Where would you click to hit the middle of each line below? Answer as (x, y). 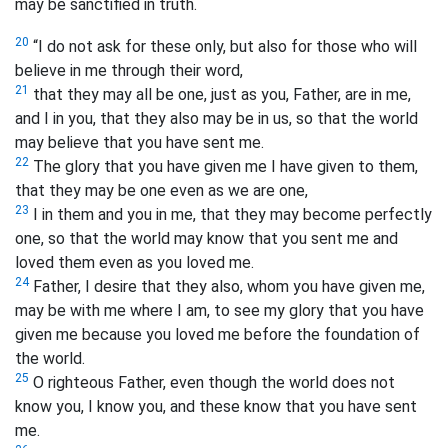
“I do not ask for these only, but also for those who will (223, 46)
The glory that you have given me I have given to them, (223, 166)
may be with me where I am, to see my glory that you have (219, 310)
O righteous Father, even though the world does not (212, 382)
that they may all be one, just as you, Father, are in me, (220, 94)
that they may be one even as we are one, (161, 190)
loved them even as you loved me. (134, 262)
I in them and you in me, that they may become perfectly (230, 214)
